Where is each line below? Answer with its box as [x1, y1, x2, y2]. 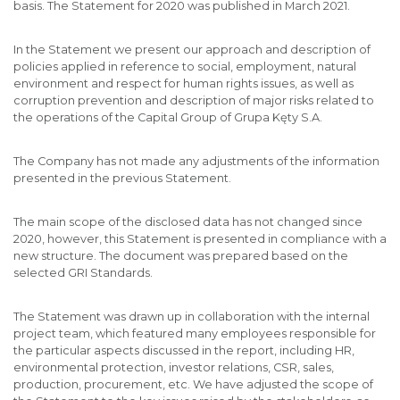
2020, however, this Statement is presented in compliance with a [13, 232, 387, 246]
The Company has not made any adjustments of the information [13, 154, 379, 168]
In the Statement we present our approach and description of [13, 43, 371, 56]
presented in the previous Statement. [13, 171, 231, 185]
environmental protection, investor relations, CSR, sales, [13, 361, 334, 374]
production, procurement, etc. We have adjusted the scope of [13, 378, 373, 391]
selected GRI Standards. [13, 266, 153, 279]
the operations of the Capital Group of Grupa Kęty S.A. [13, 111, 322, 124]
